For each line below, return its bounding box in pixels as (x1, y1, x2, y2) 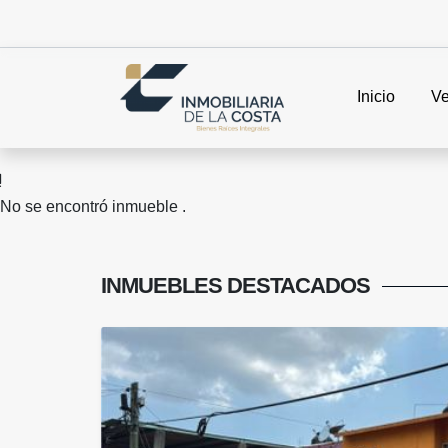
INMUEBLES (101, 273, 227, 299)
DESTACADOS (227, 273, 370, 299)
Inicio (356, 88, 395, 106)
